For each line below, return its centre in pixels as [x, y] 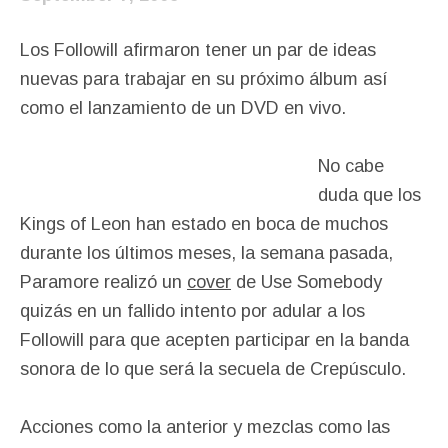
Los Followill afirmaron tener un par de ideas [198, 49]
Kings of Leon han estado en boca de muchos [204, 223]
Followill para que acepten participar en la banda [214, 339]
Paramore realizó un [103, 281]
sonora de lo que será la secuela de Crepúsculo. [213, 368]
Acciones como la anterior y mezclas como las [205, 426]
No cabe [351, 165]
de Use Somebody [306, 281]
